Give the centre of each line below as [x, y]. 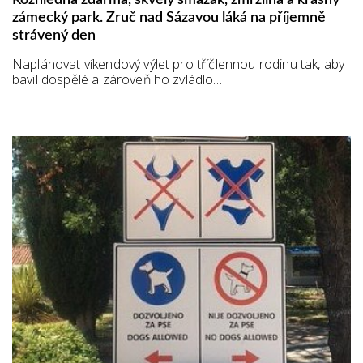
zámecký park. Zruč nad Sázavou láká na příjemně [169, 17]
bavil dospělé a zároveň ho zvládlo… [117, 79]
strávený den [54, 35]
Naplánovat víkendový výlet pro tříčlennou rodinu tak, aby [179, 64]
